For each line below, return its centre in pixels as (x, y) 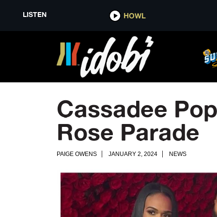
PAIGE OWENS (77, 154)
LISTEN (34, 15)
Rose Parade (128, 132)
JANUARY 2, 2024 (133, 154)
